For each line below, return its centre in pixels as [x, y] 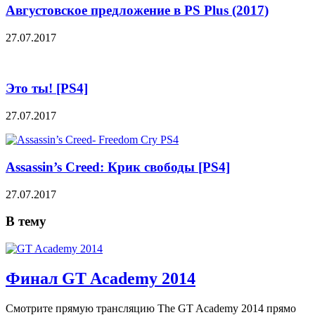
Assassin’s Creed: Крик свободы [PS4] [118, 167]
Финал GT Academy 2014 [101, 278]
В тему [26, 221]
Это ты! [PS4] [47, 89]
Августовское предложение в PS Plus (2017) [137, 10]
